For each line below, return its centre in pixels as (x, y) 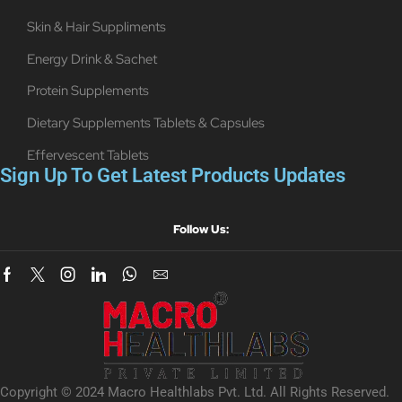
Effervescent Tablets (87, 156)
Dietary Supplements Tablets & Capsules (145, 123)
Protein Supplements (87, 91)
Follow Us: (201, 230)
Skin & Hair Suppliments (96, 26)
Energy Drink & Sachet (92, 59)
